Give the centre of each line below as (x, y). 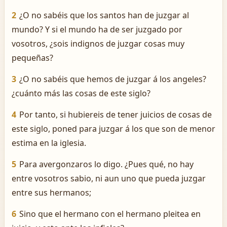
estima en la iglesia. (49, 143)
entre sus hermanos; (51, 193)
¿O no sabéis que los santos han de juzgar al (104, 15)
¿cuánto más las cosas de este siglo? (81, 93)
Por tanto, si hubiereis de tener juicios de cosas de (116, 115)
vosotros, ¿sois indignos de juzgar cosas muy (98, 44)
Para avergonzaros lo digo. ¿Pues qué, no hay (106, 164)
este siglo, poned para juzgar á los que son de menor (113, 129)
